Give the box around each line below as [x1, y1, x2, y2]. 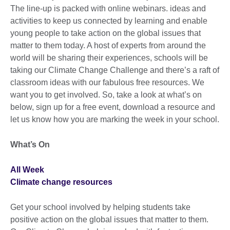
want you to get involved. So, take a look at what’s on [10, 90, 202, 99]
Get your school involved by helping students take [10, 202, 190, 212]
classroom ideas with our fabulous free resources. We [10, 78, 204, 87]
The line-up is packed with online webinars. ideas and [10, 4, 206, 13]
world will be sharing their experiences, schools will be [10, 53, 208, 62]
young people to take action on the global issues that [10, 28, 201, 37]
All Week [10, 165, 44, 174]
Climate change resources [10, 177, 112, 186]
